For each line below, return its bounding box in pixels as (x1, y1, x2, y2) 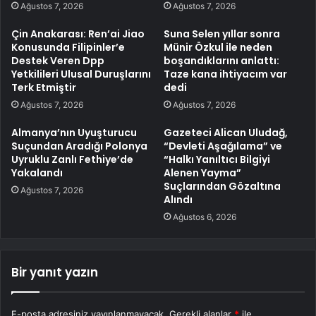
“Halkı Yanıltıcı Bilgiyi (164, 152, 270, 166)
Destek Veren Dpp (11, 53, 104, 68)
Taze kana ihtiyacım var (164, 66, 287, 81)
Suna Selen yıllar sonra (164, 26, 280, 41)
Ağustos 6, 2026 (173, 211, 236, 222)
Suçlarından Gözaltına (164, 178, 281, 193)
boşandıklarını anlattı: (164, 53, 279, 68)
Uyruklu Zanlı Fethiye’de (11, 152, 133, 166)
